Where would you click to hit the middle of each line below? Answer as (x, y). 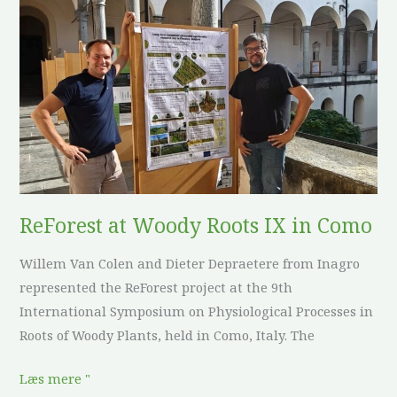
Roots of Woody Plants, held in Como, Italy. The (167, 335)
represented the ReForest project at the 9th (156, 288)
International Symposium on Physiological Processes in (197, 311)
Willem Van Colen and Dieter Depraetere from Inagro (190, 264)
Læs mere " (55, 378)
